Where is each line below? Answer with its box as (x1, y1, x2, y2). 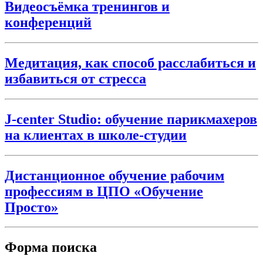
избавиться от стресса (5, 70, 146, 86)
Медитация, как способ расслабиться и (5, 55, 256, 70)
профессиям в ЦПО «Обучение (5, 183, 203, 199)
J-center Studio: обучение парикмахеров (5, 111, 257, 127)
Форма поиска (5, 240, 97, 255)
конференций (5, 15, 92, 31)
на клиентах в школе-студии (5, 127, 187, 143)
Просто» (5, 199, 58, 215)
